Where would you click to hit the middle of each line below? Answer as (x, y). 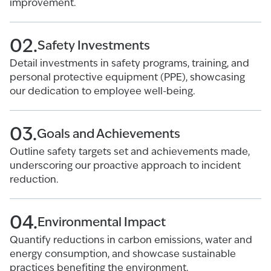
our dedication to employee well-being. (103, 91)
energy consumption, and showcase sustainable (123, 254)
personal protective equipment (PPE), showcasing (127, 77)
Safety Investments (94, 45)
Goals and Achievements (109, 133)
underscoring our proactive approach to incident (125, 165)
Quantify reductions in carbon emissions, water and (131, 240)
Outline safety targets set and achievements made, (130, 152)
